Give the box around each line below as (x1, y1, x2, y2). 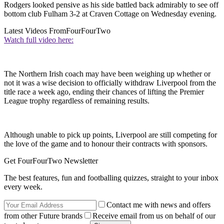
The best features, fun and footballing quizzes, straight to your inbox (4, 173, 218, 182)
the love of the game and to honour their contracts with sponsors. (4, 139, 209, 148)
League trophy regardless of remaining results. (4, 96, 151, 105)
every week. (4, 182, 42, 191)
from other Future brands (4, 211, 82, 220)
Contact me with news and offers (106, 200, 210, 209)
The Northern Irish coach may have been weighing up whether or (4, 69, 210, 78)
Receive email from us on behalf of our (92, 211, 215, 220)
